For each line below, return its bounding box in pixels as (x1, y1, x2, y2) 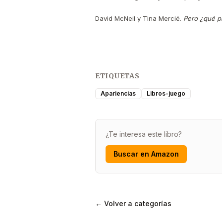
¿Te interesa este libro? (106, 130, 182, 138)
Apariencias (101, 90, 136, 97)
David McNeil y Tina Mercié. (95, 14, 183, 22)
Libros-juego (147, 90, 185, 97)
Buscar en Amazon (113, 150, 179, 158)
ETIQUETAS (95, 71, 140, 80)
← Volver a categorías (95, 199, 171, 208)
